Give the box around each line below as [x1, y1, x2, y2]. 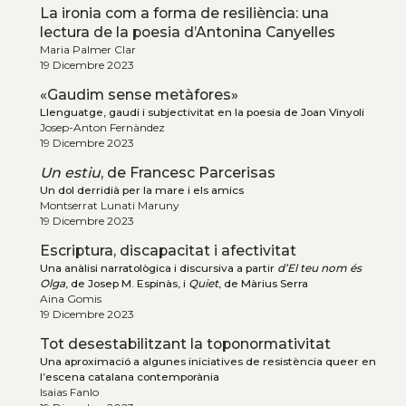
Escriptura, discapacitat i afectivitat [39, 242, 296, 260]
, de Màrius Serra [217, 276, 308, 291]
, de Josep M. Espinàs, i [64, 276, 188, 291]
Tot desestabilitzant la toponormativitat [39, 335, 331, 353]
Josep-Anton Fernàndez [39, 121, 165, 135]
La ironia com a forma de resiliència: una [39, 5, 329, 23]
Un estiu [39, 164, 101, 182]
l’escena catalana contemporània [39, 370, 219, 384]
